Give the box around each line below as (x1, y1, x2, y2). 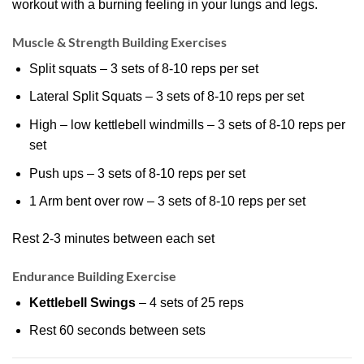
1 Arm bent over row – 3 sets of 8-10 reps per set (28, 194, 305, 209)
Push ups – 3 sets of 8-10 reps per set (28, 166, 245, 180)
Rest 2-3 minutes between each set (12, 231, 214, 245)
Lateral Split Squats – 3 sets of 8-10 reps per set (28, 89, 304, 104)
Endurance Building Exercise (12, 267, 176, 284)
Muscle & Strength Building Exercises (12, 33, 227, 50)
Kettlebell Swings (28, 295, 136, 310)
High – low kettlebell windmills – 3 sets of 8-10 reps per (28, 118, 345, 132)
